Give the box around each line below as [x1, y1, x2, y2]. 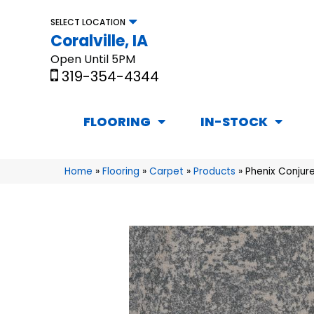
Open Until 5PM [50, 50, 135, 67]
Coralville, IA [50, 29, 148, 52]
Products [193, 165, 235, 179]
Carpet [149, 165, 184, 179]
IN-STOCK [200, 113, 268, 131]
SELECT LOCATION [50, 15, 125, 28]
